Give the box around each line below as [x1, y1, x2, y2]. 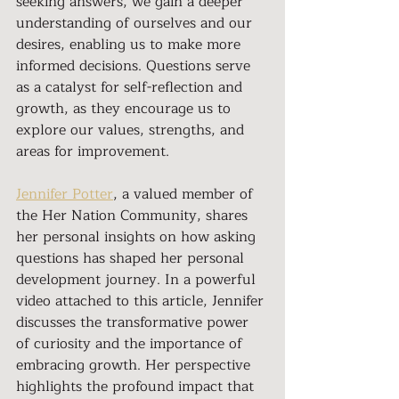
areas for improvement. [16, 140, 169, 163]
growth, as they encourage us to [16, 97, 235, 120]
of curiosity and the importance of [16, 332, 247, 355]
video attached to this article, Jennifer [16, 289, 268, 313]
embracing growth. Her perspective [16, 354, 255, 377]
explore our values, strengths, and [16, 118, 248, 142]
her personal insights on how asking [16, 225, 260, 248]
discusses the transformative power [16, 311, 253, 334]
